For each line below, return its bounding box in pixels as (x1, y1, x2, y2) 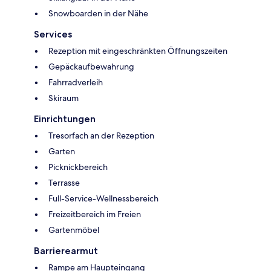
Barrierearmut (34, 245, 98, 257)
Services (34, 28, 72, 41)
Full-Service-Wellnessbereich (48, 193, 158, 204)
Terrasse (48, 177, 80, 189)
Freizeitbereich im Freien (48, 209, 141, 220)
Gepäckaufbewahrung (48, 61, 134, 73)
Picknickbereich (48, 162, 108, 173)
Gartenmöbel (48, 224, 99, 236)
